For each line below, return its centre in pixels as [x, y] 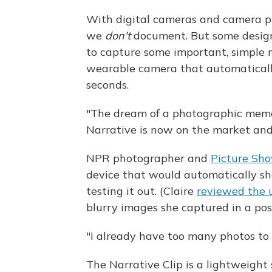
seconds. [107, 84]
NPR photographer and [148, 158]
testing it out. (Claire [141, 191]
